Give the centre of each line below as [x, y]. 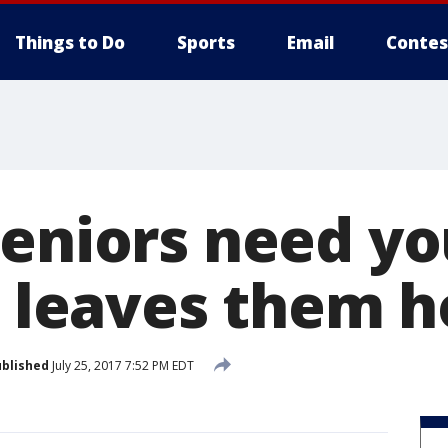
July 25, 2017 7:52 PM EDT [121, 365]
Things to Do [70, 42]
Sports [206, 42]
